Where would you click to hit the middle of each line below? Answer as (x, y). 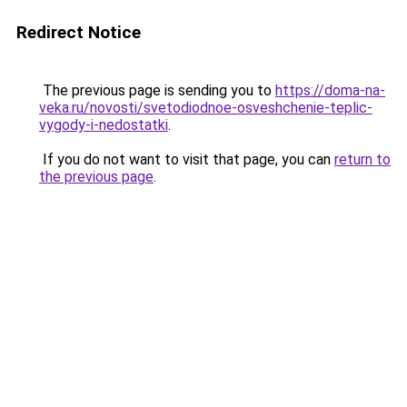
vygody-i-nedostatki (104, 125)
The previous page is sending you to (157, 90)
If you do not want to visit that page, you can (187, 159)
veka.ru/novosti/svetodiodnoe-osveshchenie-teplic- (206, 108)
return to (362, 159)
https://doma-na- (330, 90)
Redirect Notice (79, 32)
